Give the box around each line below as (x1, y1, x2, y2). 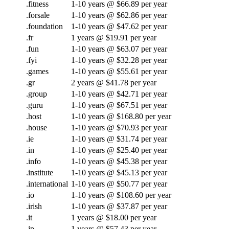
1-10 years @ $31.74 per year (71, 134, 167, 143)
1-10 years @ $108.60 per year (71, 190, 171, 199)
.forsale (26, 10, 50, 19)
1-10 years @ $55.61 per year (71, 66, 167, 76)
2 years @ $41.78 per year (71, 78, 156, 87)
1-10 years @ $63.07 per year (71, 44, 167, 53)
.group (26, 89, 47, 98)
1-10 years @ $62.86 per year (71, 10, 167, 19)
